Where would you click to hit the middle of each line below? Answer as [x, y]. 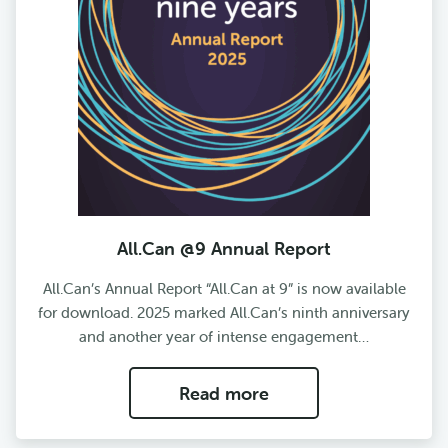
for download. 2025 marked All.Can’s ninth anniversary [224, 313]
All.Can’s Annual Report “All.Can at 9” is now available [224, 289]
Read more [224, 393]
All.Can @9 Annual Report [224, 249]
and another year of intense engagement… [224, 337]
